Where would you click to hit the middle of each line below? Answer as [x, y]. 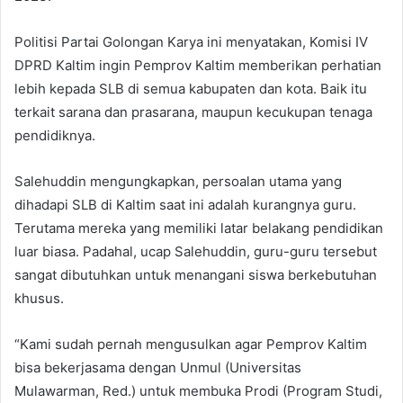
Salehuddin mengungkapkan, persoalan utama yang [178, 182]
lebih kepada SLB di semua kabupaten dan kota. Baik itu [191, 89]
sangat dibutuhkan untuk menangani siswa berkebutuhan [196, 275]
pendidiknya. [55, 136]
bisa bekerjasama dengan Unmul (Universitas [158, 368]
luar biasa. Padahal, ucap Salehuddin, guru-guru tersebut [196, 252]
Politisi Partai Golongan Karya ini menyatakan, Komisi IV [191, 42]
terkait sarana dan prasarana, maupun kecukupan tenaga [193, 112]
